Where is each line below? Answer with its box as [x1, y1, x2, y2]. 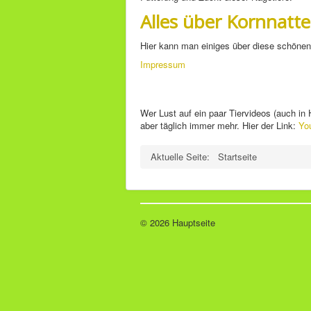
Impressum [140, 58, 188, 71]
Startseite [218, 150, 257, 163]
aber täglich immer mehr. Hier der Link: [140, 119, 299, 132]
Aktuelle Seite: [151, 150, 215, 163]
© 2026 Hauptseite [140, 216, 215, 229]
